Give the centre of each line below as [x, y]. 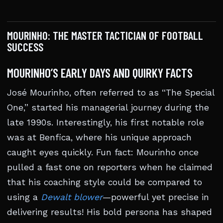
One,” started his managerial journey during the [108, 108]
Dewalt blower [72, 197]
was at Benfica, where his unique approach [99, 137]
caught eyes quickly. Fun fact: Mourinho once [103, 152]
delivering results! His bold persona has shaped [110, 212]
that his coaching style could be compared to [105, 182]
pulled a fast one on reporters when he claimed [110, 167]
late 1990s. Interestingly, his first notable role [106, 122]
